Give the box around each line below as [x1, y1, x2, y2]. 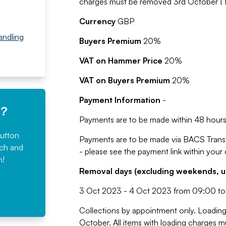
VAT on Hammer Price [79, 55, 164, 66]
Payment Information [79, 95, 160, 105]
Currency [79, 16, 118, 26]
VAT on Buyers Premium [79, 75, 172, 85]
